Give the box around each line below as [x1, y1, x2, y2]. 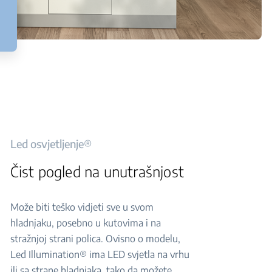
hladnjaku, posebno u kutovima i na [10, 217, 161, 229]
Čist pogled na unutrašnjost [10, 162, 185, 180]
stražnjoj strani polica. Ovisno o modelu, [10, 233, 180, 245]
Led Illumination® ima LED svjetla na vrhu [10, 248, 189, 260]
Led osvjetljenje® [10, 137, 92, 151]
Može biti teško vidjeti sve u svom [10, 201, 154, 213]
